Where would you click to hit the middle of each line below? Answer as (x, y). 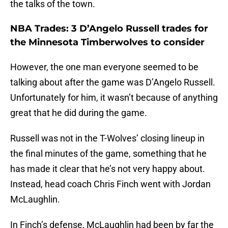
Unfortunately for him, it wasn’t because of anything (114, 98)
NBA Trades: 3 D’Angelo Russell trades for (109, 29)
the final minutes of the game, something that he (108, 154)
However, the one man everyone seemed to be (104, 67)
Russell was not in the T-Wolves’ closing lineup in (107, 138)
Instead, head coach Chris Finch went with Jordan (110, 184)
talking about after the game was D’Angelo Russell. (113, 82)
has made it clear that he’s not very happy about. (108, 169)
